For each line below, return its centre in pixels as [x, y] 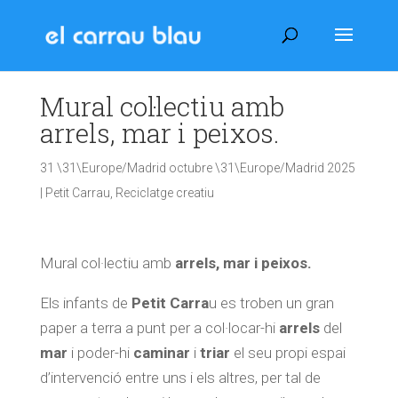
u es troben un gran [271, 303]
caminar [161, 353]
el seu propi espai [287, 353]
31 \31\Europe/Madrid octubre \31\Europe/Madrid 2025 [197, 168]
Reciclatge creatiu [164, 193]
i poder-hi [100, 353]
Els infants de [85, 303]
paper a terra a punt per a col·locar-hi [159, 328]
